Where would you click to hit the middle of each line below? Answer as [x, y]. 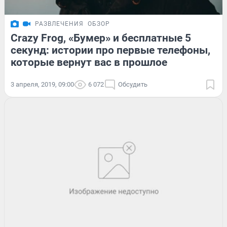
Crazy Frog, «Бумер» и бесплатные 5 [101, 38]
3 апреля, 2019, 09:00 [42, 84]
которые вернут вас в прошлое [89, 62]
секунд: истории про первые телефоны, [110, 50]
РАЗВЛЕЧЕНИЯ [59, 24]
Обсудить [133, 84]
